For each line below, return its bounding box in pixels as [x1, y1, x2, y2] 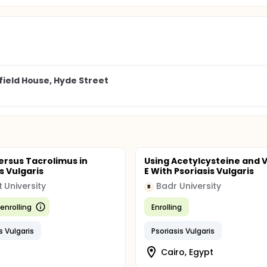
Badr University [156, 180, 221, 192]
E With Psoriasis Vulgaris [144, 165, 254, 177]
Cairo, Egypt [161, 246, 213, 258]
